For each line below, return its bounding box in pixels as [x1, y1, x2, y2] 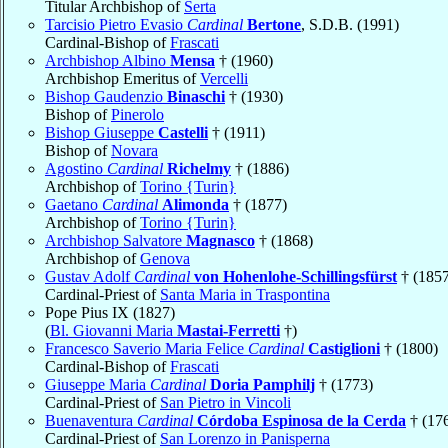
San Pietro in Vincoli [160, 393, 291, 411]
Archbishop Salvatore [45, 231, 186, 249]
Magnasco [186, 231, 255, 249]
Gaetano [45, 195, 102, 213]
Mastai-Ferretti [177, 321, 280, 339]
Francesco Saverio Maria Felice [45, 339, 248, 357]
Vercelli [200, 69, 248, 87]
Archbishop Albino [45, 51, 170, 69]
